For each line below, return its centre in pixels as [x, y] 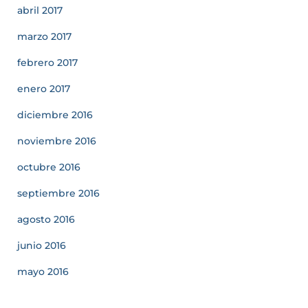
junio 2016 [42, 245]
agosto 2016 [46, 219]
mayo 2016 [43, 272]
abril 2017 [40, 10]
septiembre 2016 [58, 193]
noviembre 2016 [57, 141]
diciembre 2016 [55, 115]
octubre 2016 [49, 167]
